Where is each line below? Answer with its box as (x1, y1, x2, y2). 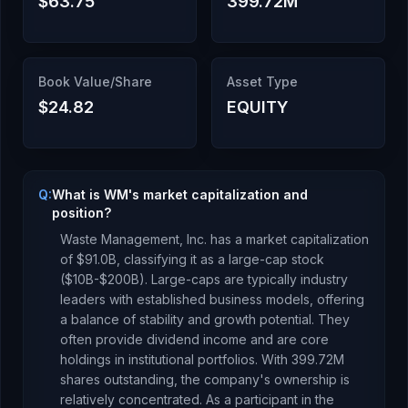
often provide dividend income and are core (60, 331, 329, 347)
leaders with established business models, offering (60, 291, 364, 307)
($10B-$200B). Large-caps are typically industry (60, 271, 348, 287)
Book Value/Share (38, 74, 152, 89)
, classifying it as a (117, 251, 225, 267)
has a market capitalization (207, 231, 369, 247)
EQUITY (227, 97, 289, 117)
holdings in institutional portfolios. (60, 352, 258, 367)
